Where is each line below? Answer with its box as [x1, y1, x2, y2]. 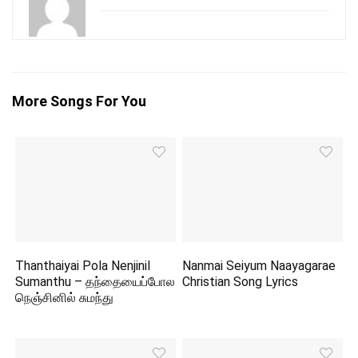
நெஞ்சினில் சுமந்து [15, 290, 114, 306]
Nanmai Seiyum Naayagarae [182, 258, 336, 274]
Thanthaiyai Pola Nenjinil [15, 258, 151, 274]
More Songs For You [12, 93, 146, 110]
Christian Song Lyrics [182, 274, 299, 290]
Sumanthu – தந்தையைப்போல [15, 274, 176, 290]
